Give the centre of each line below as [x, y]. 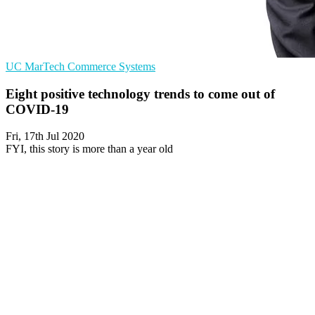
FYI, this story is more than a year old [89, 149]
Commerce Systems [111, 66]
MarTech [46, 66]
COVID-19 [37, 109]
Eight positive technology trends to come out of [140, 94]
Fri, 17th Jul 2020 [45, 136]
